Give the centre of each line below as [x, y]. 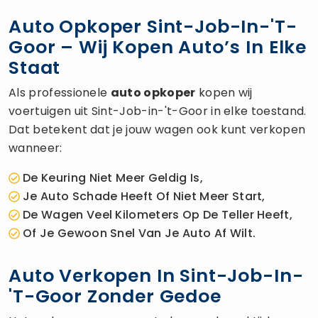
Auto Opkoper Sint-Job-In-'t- [153, 26]
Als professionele [60, 92]
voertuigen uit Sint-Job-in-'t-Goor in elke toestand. [158, 111]
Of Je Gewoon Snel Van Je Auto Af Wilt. [139, 233]
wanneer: [35, 148]
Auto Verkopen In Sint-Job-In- [156, 275]
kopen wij [224, 92]
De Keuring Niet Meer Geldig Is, [113, 177]
